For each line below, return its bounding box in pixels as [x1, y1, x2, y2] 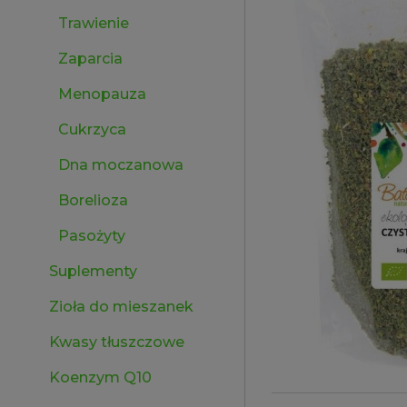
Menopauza [58, 85, 146, 103]
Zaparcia [58, 50, 123, 67]
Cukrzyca [58, 121, 126, 138]
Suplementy [49, 263, 137, 280]
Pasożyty [58, 227, 125, 244]
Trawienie [58, 15, 129, 32]
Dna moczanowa [58, 156, 184, 174]
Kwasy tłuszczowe [49, 333, 184, 351]
